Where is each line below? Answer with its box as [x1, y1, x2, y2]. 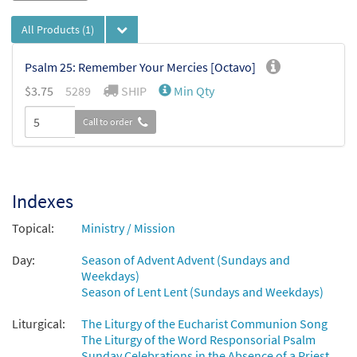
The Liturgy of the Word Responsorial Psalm [81, 331, 316, 348]
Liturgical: [12, 316, 65, 332]
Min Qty [174, 83, 214, 100]
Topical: [12, 220, 54, 237]
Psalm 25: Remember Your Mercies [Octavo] [25, 59, 256, 76]
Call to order [83, 116, 134, 128]
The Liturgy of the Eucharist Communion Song [81, 316, 328, 332]
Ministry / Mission [81, 220, 175, 237]
